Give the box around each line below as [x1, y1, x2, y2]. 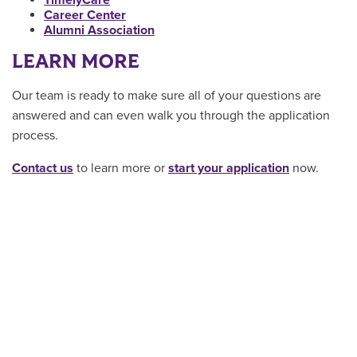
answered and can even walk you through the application [12, 108, 330, 124]
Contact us [12, 160, 73, 177]
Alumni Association [44, 22, 155, 39]
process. [12, 127, 58, 144]
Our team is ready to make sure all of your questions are [12, 88, 321, 104]
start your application [168, 160, 289, 177]
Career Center [44, 7, 126, 24]
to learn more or [73, 160, 168, 177]
